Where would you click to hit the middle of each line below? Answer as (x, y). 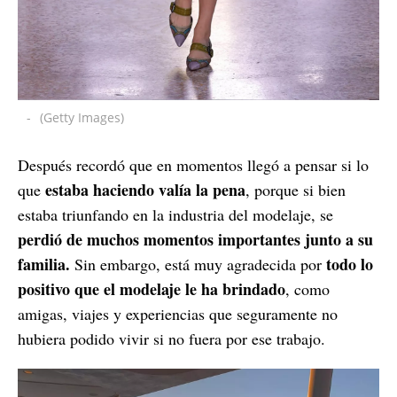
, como (307, 288)
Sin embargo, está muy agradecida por (200, 264)
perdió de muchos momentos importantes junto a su (195, 239)
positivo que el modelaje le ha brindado (152, 288)
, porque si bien (296, 189)
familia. (46, 264)
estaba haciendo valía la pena (145, 189)
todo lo (350, 264)
